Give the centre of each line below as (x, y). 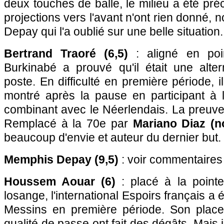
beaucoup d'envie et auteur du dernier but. (112, 137)
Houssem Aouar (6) (60, 181)
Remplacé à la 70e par (68, 123)
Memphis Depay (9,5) (61, 159)
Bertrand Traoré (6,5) (66, 53)
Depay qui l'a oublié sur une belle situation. (113, 31)
